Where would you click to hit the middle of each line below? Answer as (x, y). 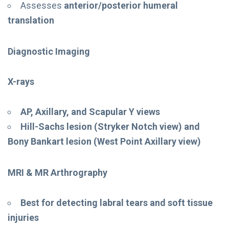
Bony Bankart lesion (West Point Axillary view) (104, 141)
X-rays (21, 81)
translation (31, 20)
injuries (23, 217)
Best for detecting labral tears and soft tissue (117, 202)
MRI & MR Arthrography (58, 172)
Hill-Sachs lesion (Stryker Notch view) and (110, 126)
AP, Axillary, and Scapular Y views (90, 111)
